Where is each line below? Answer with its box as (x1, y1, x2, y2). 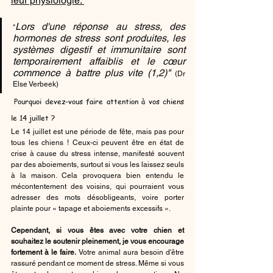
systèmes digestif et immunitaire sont (13, 43, 185, 55)
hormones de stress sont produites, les (13, 32, 185, 44)
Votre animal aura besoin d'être (76, 247, 184, 257)
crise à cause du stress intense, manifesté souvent (11, 149, 184, 158)
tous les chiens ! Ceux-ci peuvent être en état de (11, 138, 184, 147)
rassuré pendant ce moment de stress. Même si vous (11, 258, 184, 268)
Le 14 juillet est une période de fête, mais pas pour (11, 127, 184, 136)
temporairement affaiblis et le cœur (13, 55, 185, 67)
